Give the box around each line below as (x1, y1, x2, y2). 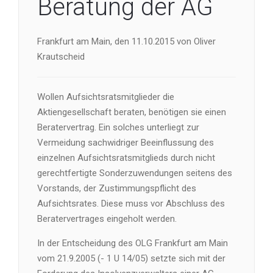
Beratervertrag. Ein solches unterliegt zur (37, 122, 199, 133)
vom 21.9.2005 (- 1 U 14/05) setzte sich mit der (37, 253, 225, 264)
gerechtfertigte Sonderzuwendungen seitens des (37, 168, 232, 179)
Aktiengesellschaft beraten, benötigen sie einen (37, 107, 226, 118)
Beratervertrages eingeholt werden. (37, 213, 177, 224)
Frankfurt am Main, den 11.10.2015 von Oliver (37, 36, 216, 47)
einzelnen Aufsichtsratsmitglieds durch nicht (37, 152, 215, 163)
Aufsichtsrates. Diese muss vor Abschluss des (37, 198, 225, 209)
